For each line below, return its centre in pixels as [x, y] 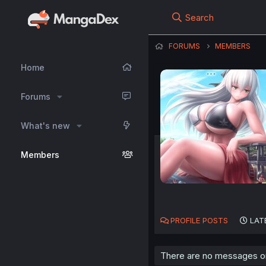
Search [200, 18]
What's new [45, 126]
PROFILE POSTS [199, 221]
